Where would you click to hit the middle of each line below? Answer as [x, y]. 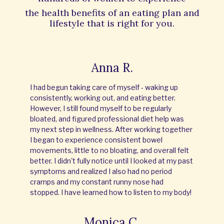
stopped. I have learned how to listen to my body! [111, 192]
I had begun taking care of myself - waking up [104, 87]
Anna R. [112, 68]
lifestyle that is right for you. [112, 23]
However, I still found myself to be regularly [101, 108]
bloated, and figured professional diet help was [107, 119]
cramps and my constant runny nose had [97, 182]
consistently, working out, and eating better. [103, 98]
